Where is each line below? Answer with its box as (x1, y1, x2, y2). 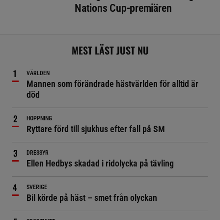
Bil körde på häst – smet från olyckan (27, 192, 157, 203)
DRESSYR (27, 149, 49, 157)
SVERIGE (27, 184, 47, 191)
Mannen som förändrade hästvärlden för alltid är (27, 79, 198, 89)
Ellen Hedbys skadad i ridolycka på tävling (27, 158, 174, 169)
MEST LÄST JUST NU (71, 43, 149, 58)
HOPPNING (27, 115, 52, 122)
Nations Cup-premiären (75, 2, 172, 15)
